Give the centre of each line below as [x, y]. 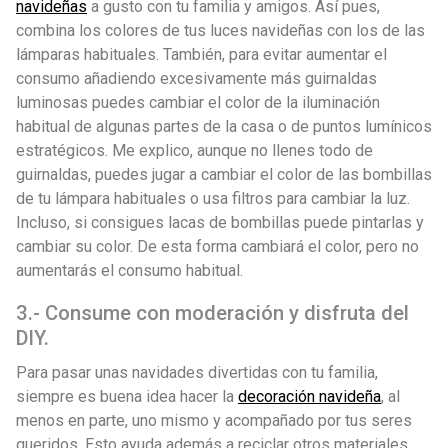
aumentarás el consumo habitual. [129, 270]
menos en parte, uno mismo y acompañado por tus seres [214, 420]
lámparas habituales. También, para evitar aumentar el [201, 54]
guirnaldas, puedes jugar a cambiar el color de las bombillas [224, 174]
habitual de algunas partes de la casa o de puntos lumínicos [224, 126]
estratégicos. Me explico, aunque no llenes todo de [194, 150]
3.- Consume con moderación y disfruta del [212, 312]
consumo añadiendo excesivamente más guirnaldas [196, 78]
